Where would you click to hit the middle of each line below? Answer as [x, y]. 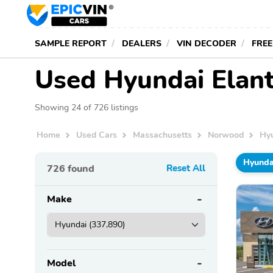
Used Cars [97, 135]
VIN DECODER [207, 43]
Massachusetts [163, 135]
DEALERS [142, 43]
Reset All [186, 168]
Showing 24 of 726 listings [87, 107]
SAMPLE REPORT [71, 43]
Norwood [226, 135]
